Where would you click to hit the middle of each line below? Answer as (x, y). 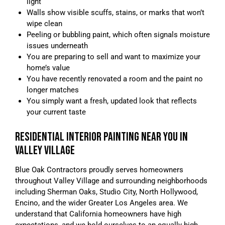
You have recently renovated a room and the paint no (115, 79)
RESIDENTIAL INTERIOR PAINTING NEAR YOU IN (101, 137)
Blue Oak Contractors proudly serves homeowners (99, 170)
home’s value (48, 68)
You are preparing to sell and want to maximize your (113, 57)
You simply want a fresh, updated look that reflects (111, 101)
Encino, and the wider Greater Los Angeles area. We (101, 203)
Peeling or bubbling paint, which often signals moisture (118, 34)
